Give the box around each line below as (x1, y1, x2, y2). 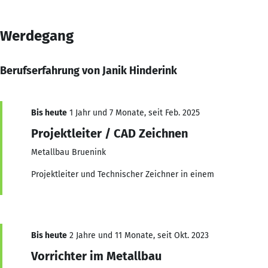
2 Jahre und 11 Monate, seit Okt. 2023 (67, 230, 209, 240)
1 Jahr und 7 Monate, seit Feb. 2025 (67, 107, 200, 118)
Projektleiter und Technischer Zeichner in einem (31, 169, 214, 179)
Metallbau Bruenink (31, 147, 106, 157)
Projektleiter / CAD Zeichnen (31, 126, 188, 141)
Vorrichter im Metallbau (31, 248, 162, 263)
